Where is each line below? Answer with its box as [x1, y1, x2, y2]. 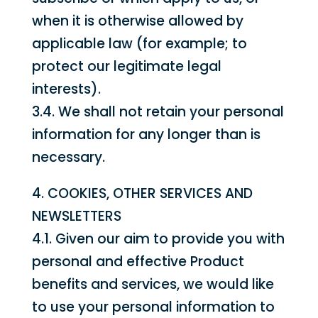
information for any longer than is [31, 125, 261, 144]
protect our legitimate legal [31, 57, 221, 76]
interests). [31, 79, 101, 99]
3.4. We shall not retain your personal [31, 102, 284, 121]
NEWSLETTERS [31, 207, 121, 226]
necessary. [31, 148, 105, 167]
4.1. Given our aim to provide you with [31, 229, 285, 248]
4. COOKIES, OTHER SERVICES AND [31, 184, 253, 203]
